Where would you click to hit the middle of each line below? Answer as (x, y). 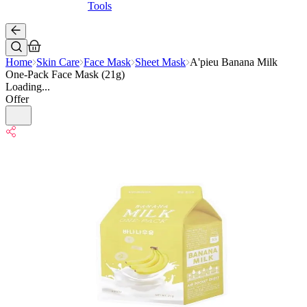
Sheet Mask (160, 62)
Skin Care (58, 62)
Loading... (28, 87)
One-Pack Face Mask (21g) (65, 74)
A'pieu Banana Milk (234, 62)
